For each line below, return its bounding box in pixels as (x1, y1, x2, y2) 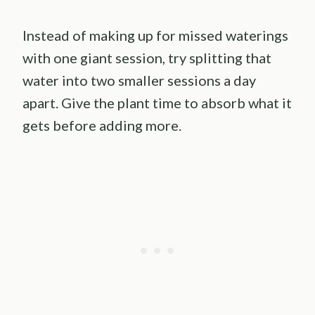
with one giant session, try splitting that (22, 49, 271, 66)
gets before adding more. (22, 116, 181, 134)
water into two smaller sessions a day (22, 71, 256, 89)
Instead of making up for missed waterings (22, 26, 288, 44)
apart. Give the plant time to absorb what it (22, 94, 292, 111)
